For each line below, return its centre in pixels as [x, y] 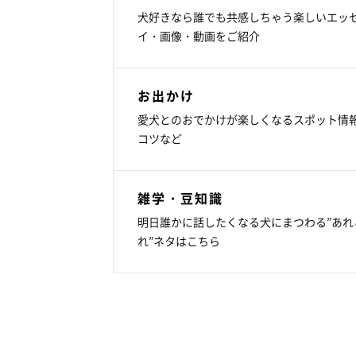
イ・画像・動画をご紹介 [199, 35]
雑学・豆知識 [180, 197]
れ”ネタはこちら [179, 240]
